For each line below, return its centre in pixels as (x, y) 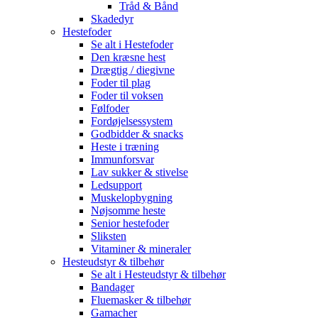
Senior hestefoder (130, 223)
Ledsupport (116, 185)
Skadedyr (112, 19)
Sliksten (109, 236)
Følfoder (110, 108)
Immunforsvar (122, 159)
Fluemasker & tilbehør (141, 300)
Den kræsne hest (128, 57)
